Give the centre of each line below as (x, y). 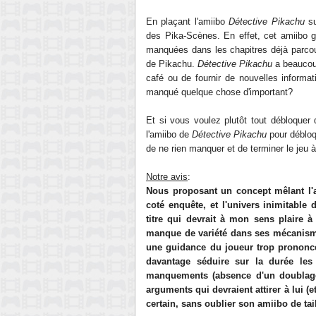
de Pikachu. (172, 64)
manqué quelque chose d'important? (219, 92)
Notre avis (167, 177)
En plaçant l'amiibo (188, 22)
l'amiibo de (169, 134)
